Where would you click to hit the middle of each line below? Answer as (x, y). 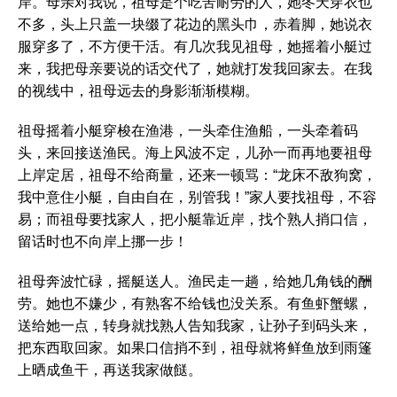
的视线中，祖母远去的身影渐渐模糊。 (138, 91)
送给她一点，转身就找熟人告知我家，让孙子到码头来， (195, 326)
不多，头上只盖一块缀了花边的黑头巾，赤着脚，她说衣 (195, 24)
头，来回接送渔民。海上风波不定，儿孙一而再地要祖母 (195, 153)
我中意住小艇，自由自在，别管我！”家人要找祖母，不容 (197, 197)
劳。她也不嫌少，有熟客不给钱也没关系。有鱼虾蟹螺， (195, 304)
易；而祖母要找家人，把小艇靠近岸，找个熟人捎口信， (195, 219)
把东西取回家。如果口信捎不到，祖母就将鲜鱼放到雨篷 (195, 348)
